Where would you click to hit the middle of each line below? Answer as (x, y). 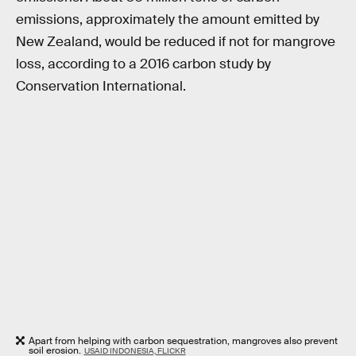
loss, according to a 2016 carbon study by (143, 64)
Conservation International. (101, 86)
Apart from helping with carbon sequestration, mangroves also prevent (183, 341)
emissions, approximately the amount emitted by (168, 19)
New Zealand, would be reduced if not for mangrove (176, 41)
